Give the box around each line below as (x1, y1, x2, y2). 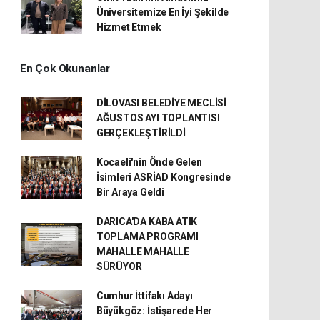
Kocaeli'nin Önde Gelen (96, 156, 202, 168)
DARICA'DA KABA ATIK (96, 216, 198, 227)
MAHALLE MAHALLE (96, 246, 189, 257)
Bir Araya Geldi (96, 186, 164, 198)
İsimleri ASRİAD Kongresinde (96, 171, 231, 183)
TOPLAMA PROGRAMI (96, 231, 199, 242)
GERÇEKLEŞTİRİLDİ (96, 127, 186, 139)
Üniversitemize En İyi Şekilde (96, 6, 229, 18)
